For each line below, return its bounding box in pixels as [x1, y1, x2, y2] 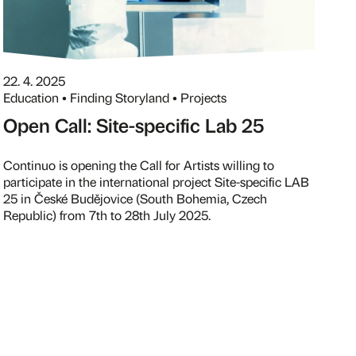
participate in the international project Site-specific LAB [3, 173, 309, 190]
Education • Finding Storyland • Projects [3, 89, 226, 106]
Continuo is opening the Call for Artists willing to [3, 157, 274, 173]
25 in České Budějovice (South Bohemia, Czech [3, 190, 267, 207]
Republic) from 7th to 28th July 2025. [3, 207, 211, 223]
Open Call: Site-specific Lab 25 [3, 112, 265, 137]
